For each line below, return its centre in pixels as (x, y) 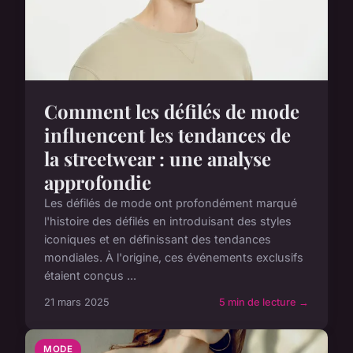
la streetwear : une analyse (158, 159)
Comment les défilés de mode (172, 111)
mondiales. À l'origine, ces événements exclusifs (174, 258)
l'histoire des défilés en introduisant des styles (168, 221)
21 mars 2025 (77, 303)
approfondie (98, 182)
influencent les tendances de (167, 135)
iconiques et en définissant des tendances (158, 240)
